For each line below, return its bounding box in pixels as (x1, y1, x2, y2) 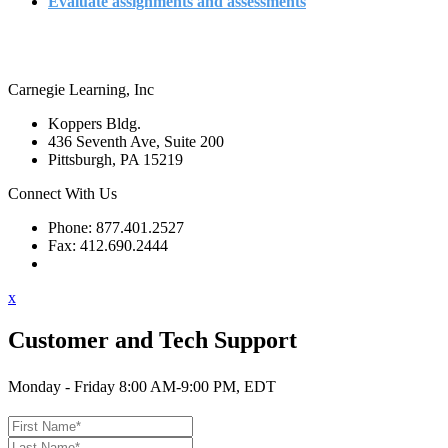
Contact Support (48, 254, 151, 272)
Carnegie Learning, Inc (8, 80, 154, 98)
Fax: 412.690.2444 (48, 236, 168, 254)
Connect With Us (8, 184, 117, 202)
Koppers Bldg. (48, 114, 141, 132)
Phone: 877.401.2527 (48, 218, 184, 236)
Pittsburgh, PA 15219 (48, 150, 183, 168)
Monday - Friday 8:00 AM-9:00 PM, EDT (8, 378, 276, 396)
